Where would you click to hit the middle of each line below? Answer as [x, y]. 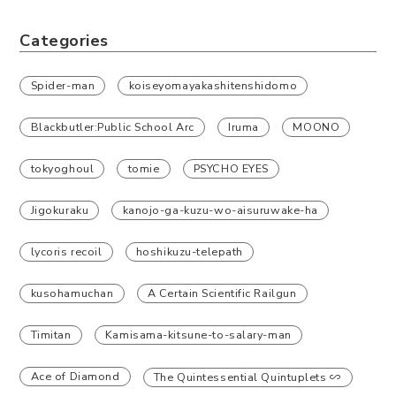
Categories [65, 41]
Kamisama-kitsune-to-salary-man [198, 335]
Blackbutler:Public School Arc [112, 127]
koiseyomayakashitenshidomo [213, 86]
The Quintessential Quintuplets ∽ [247, 377]
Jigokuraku [60, 210]
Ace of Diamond [75, 377]
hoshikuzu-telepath [189, 252]
